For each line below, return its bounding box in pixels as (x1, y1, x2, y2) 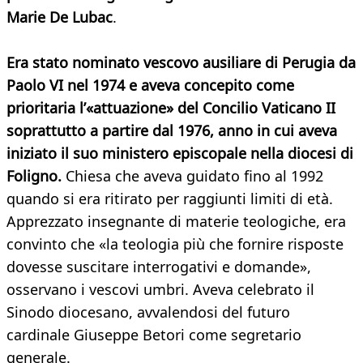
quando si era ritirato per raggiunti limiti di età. (6, 189, 333, 209)
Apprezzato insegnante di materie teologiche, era (6, 211, 346, 232)
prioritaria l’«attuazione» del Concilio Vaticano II (6, 98, 335, 118)
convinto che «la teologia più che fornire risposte (6, 234, 344, 254)
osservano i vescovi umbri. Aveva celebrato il (6, 280, 314, 300)
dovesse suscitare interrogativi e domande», (6, 257, 311, 277)
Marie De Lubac (6, 7, 113, 28)
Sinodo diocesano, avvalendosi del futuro (6, 302, 290, 322)
